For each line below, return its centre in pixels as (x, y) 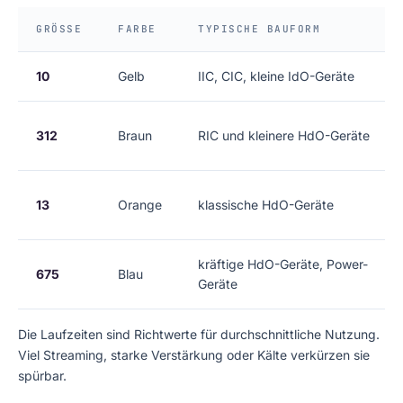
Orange (140, 205)
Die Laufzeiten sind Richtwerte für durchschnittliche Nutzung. (199, 334)
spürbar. (42, 376)
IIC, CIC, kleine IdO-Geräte (276, 76)
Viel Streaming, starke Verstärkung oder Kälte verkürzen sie (194, 355)
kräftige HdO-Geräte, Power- (283, 264)
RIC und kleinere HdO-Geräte (284, 135)
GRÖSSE (55, 29)
